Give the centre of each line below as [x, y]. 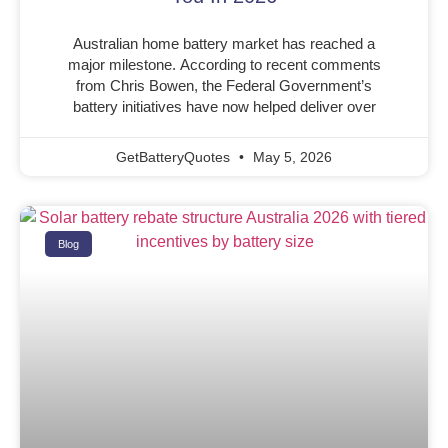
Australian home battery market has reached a [224, 44]
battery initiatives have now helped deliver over [224, 107]
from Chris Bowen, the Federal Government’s [224, 86]
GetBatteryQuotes [175, 157]
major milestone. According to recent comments [224, 65]
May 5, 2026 [290, 157]
